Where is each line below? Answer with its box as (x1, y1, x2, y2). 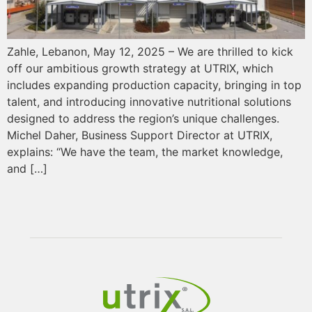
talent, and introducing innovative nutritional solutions (7, 94, 291, 109)
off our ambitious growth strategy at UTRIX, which (7, 61, 273, 75)
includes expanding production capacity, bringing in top (7, 77, 302, 92)
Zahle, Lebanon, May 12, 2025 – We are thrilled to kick (7, 44, 293, 58)
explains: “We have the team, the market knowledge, (7, 144, 283, 159)
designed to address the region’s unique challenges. (7, 111, 279, 125)
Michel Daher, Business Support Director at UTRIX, (7, 127, 272, 142)
